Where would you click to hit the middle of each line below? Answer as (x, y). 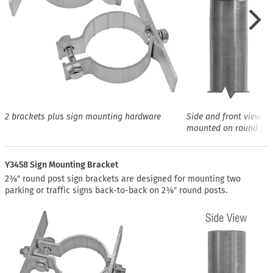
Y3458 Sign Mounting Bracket (62, 165)
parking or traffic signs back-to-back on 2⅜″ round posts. (116, 191)
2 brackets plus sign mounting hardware (83, 116)
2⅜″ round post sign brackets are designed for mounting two (123, 179)
